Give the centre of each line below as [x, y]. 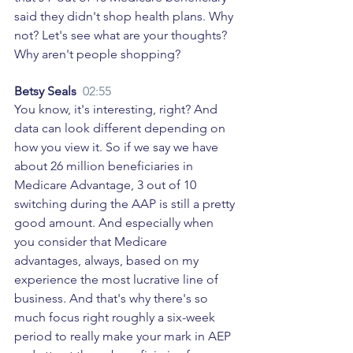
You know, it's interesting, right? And [117, 110]
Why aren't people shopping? [99, 54]
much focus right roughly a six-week [116, 318]
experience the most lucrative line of [118, 280]
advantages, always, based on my [108, 261]
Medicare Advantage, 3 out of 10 [107, 185]
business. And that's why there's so [113, 299]
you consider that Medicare [92, 242]
